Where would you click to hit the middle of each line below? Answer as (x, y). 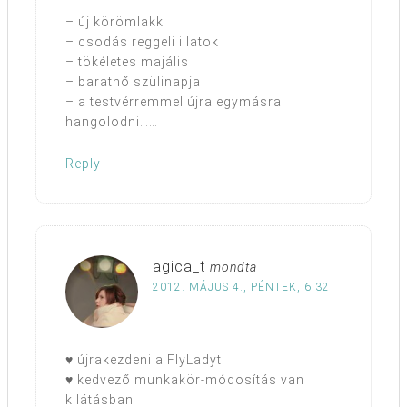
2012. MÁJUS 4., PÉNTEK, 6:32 (241, 288)
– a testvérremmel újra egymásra (174, 102)
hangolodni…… (112, 122)
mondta (233, 268)
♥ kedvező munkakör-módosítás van (185, 380)
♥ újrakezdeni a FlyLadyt (144, 360)
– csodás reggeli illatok (142, 42)
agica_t (179, 267)
